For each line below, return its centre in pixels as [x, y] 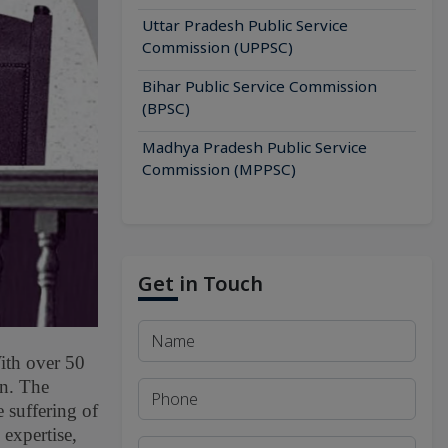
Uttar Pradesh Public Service [245, 25]
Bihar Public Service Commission [259, 86]
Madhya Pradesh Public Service [254, 147]
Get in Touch [200, 283]
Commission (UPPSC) [217, 47]
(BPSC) [166, 108]
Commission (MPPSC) [219, 169]
